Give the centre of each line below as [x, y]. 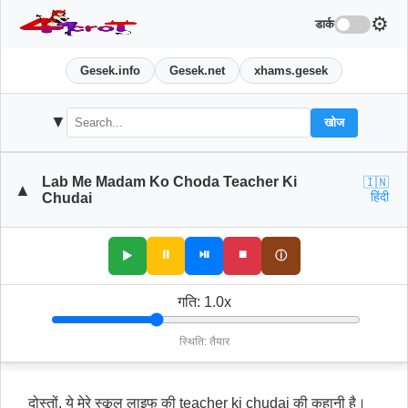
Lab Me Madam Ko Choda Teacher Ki [169, 181]
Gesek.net [197, 71]
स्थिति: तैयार [204, 342]
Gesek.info [110, 71]
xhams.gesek [291, 71]
